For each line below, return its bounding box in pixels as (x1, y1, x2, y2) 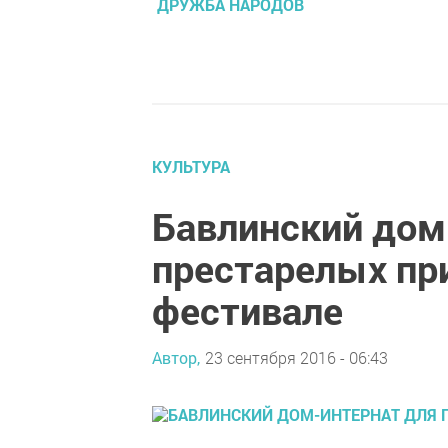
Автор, (152, 346, 200, 368)
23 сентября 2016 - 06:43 (205, 346, 388, 368)
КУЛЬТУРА (152, 156, 230, 177)
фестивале (152, 285, 343, 335)
